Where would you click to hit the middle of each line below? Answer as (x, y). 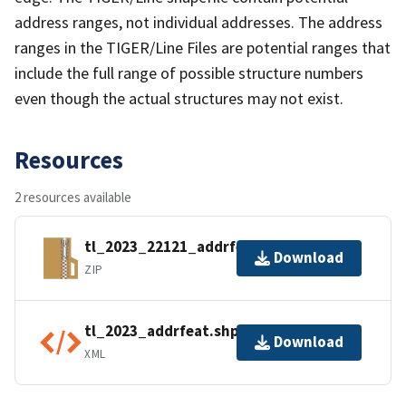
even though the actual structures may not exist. (179, 98)
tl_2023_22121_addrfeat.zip (185, 247)
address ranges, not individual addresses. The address (198, 22)
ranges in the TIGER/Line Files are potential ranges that (203, 47)
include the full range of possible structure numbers (189, 72)
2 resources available (73, 197)
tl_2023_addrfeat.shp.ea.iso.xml (200, 331)
